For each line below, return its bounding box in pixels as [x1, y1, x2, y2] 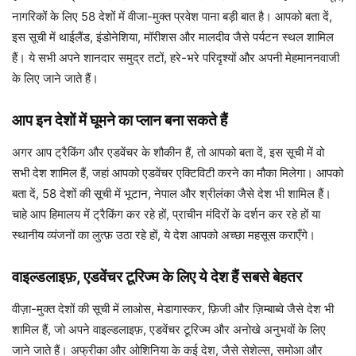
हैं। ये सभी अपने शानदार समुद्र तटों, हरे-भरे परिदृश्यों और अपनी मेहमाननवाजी [12, 50, 339, 65]
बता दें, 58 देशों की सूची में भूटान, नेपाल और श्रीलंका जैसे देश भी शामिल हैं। [12, 186, 331, 201]
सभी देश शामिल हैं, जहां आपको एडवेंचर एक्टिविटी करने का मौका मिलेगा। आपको [12, 165, 343, 180]
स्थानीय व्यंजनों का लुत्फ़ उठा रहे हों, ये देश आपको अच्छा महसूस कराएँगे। [12, 227, 315, 242]
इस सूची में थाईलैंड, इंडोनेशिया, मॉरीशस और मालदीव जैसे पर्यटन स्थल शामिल [12, 29, 334, 44]
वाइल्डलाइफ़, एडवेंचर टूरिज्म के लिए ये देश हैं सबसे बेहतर [12, 268, 302, 286]
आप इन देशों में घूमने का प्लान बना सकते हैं [12, 111, 227, 130]
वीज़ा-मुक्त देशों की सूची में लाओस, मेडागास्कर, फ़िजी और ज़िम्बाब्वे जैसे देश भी [12, 301, 334, 316]
